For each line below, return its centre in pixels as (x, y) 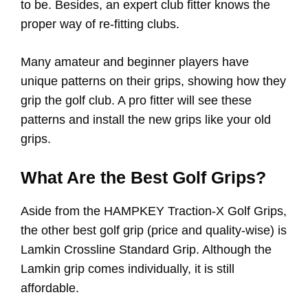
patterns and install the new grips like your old (146, 120)
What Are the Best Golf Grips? (143, 178)
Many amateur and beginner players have (135, 62)
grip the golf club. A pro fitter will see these (136, 101)
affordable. (52, 288)
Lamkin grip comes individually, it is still (128, 269)
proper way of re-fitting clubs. (102, 24)
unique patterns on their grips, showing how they (153, 81)
